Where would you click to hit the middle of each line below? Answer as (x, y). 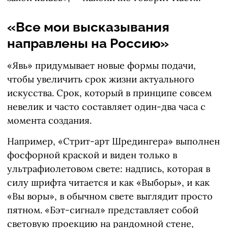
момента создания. (49, 121)
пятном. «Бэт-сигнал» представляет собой (103, 210)
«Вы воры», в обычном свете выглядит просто (110, 196)
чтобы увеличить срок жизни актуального (101, 79)
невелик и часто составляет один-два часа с (106, 107)
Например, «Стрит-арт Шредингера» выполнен (113, 141)
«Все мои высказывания (88, 27)
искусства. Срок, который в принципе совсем (109, 93)
